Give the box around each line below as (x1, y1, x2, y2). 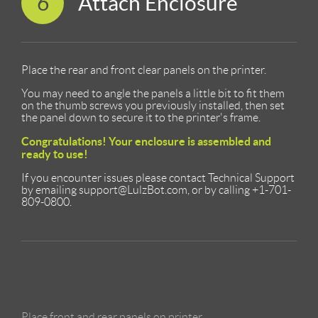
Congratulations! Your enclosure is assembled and (21, 134, 271, 148)
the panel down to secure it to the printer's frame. (21, 111, 261, 124)
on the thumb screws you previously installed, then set (21, 99, 285, 111)
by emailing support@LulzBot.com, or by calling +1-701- (21, 183, 291, 196)
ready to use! (21, 147, 88, 160)
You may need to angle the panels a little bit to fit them (21, 87, 285, 99)
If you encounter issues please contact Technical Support (21, 171, 295, 184)
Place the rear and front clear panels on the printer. (21, 63, 266, 76)
